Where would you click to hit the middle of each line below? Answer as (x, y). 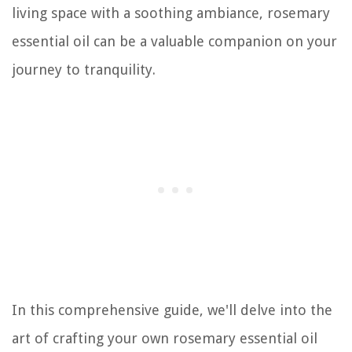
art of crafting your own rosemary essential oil (165, 338)
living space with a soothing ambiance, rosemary (171, 13)
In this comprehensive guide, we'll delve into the (172, 310)
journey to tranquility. (84, 69)
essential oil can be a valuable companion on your (174, 41)
